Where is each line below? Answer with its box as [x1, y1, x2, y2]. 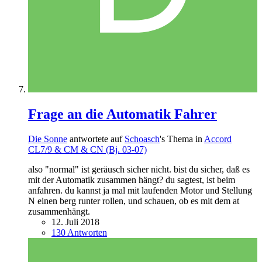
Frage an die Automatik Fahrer [28, 106, 217, 122]
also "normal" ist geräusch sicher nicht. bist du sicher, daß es [28, 164, 250, 174]
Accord [204, 133, 232, 144]
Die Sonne [28, 133, 67, 144]
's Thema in [160, 133, 204, 144]
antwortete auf [67, 133, 125, 144]
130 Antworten [51, 227, 107, 237]
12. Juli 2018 [51, 216, 99, 227]
